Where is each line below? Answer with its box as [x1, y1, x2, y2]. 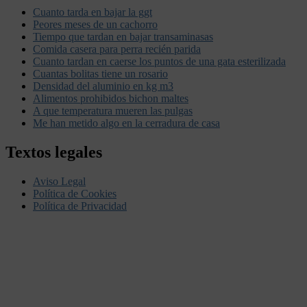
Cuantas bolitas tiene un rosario [33, 68, 168, 80]
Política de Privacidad [33, 200, 127, 212]
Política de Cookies [33, 188, 116, 199]
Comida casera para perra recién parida [33, 43, 201, 56]
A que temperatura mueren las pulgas [33, 105, 193, 117]
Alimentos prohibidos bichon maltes [33, 93, 188, 105]
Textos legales [5, 143, 102, 162]
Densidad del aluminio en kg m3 [33, 80, 173, 93]
